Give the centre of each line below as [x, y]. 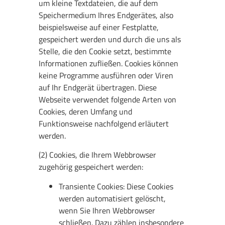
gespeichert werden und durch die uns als [110, 39]
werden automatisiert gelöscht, [113, 198]
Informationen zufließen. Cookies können [109, 63]
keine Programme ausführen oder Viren [106, 75]
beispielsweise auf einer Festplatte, [99, 27]
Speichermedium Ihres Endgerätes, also [106, 15]
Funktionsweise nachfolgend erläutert [104, 123]
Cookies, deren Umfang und [86, 111]
